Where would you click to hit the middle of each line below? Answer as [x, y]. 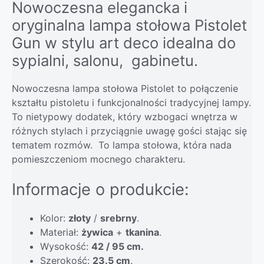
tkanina [142, 232]
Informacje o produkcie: [100, 189]
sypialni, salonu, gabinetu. [105, 60]
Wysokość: [66, 246]
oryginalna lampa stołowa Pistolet [129, 25]
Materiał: [61, 232]
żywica [97, 232]
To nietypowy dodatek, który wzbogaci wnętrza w [125, 116]
